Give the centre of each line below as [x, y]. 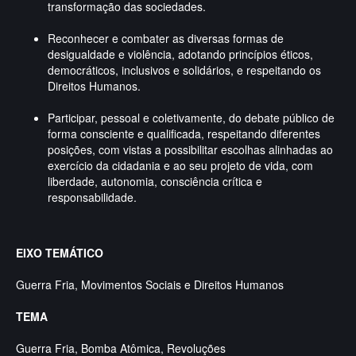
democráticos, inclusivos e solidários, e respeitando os [184, 70]
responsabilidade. [92, 197]
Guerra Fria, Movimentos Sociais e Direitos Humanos [150, 284]
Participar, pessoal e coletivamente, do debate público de [191, 118]
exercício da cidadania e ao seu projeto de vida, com [180, 165]
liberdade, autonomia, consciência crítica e [155, 181]
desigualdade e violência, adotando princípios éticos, [180, 54]
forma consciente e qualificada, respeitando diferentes [184, 133]
